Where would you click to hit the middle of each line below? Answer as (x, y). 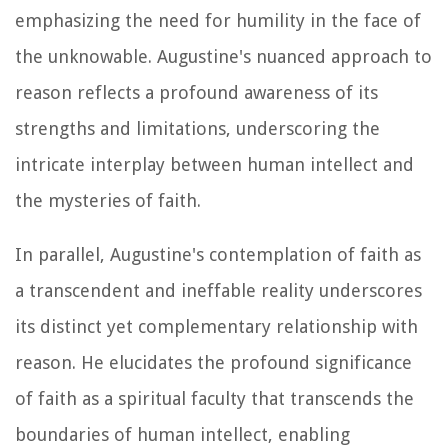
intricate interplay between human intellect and (214, 165)
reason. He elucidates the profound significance (213, 363)
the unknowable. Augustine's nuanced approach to (223, 57)
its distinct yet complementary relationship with (216, 327)
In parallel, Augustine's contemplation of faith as (218, 255)
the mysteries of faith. (108, 201)
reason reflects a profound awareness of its (196, 93)
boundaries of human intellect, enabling (182, 435)
